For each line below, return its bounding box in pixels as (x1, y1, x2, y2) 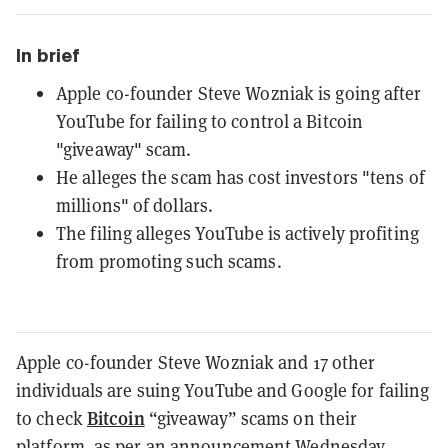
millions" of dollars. (56, 194, 214, 218)
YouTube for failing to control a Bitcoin (56, 110, 364, 134)
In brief (16, 45, 80, 67)
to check (16, 407, 87, 431)
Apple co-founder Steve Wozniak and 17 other (16, 351, 376, 375)
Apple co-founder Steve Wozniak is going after (56, 82, 422, 106)
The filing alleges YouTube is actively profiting (56, 222, 419, 246)
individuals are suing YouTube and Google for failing (16, 379, 430, 403)
